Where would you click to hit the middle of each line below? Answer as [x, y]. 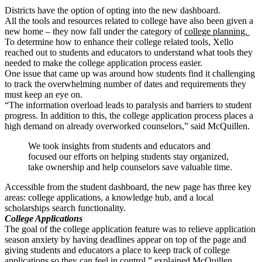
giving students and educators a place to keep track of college [117, 250]
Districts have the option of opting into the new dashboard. [113, 11]
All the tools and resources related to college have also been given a [129, 21]
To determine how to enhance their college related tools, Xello [119, 42]
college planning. [217, 32]
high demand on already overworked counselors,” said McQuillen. [128, 126]
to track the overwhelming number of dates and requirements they [125, 84]
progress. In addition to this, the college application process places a [129, 116]
